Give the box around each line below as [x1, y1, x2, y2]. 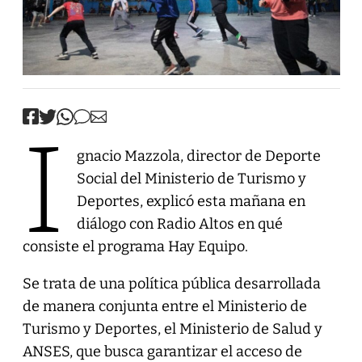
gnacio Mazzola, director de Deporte [76, 146, 321, 165]
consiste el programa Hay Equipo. [22, 237, 248, 255]
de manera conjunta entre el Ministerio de [22, 297, 307, 315]
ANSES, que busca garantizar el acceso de [22, 342, 302, 360]
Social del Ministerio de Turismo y [76, 169, 306, 187]
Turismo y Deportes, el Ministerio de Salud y [22, 319, 322, 338]
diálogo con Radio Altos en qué [76, 214, 283, 233]
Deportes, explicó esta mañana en [76, 192, 305, 210]
